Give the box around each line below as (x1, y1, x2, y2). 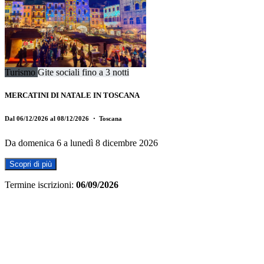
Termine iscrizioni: (5, 179, 74, 190)
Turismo (5, 67, 38, 77)
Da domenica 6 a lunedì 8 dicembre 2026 (5, 137, 158, 148)
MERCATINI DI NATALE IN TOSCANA (5, 90, 140, 100)
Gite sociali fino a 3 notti (38, 67, 129, 77)
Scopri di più (9, 159, 52, 169)
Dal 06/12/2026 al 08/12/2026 (5, 114, 91, 122)
